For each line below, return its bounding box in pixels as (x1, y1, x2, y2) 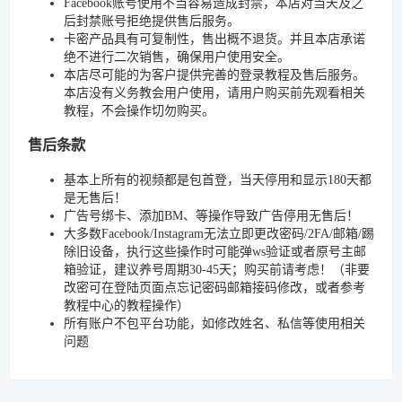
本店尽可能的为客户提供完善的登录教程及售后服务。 (64, 68, 365, 82)
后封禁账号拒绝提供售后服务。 (64, 14, 240, 28)
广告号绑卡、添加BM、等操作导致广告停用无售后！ (64, 208, 359, 223)
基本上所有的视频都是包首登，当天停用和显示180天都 (64, 172, 371, 187)
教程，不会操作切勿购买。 (64, 104, 214, 118)
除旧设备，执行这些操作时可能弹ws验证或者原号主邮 (64, 244, 366, 258)
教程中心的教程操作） (64, 298, 189, 312)
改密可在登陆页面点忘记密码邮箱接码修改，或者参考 (64, 280, 365, 294)
